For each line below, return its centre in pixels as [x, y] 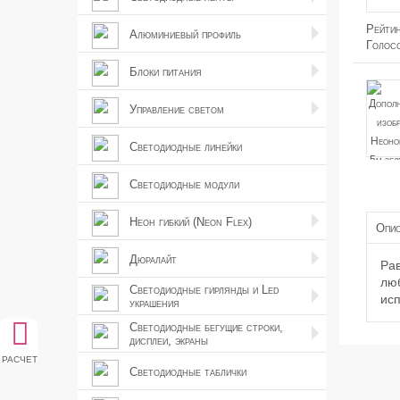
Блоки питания [166, 71]
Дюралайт [153, 259]
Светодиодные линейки [186, 146]
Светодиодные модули [184, 184]
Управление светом [177, 109]
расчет [20, 357]
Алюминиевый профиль [185, 34]
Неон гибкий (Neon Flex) [191, 221]
